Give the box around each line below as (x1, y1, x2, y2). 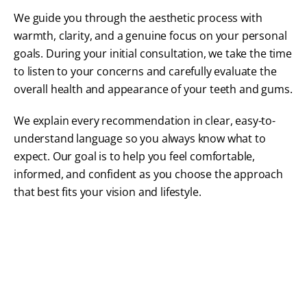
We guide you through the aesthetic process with (14, 10, 262, 25)
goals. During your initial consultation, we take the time (14, 45, 292, 61)
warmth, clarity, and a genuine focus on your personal (14, 27, 287, 43)
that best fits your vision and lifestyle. (14, 184, 201, 199)
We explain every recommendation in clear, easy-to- (14, 112, 275, 128)
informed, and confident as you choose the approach (14, 166, 283, 182)
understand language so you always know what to (14, 130, 266, 146)
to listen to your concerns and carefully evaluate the (14, 63, 277, 79)
